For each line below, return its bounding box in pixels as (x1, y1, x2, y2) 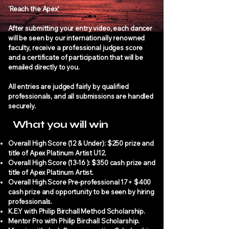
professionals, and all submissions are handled (8, 92, 154, 100)
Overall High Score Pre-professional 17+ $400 (8, 178, 151, 186)
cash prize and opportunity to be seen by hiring (8, 188, 154, 196)
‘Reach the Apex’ (8, 5, 61, 13)
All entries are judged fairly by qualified (8, 82, 129, 90)
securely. (8, 102, 36, 110)
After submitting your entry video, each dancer (8, 24, 153, 32)
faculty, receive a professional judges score (8, 43, 143, 52)
